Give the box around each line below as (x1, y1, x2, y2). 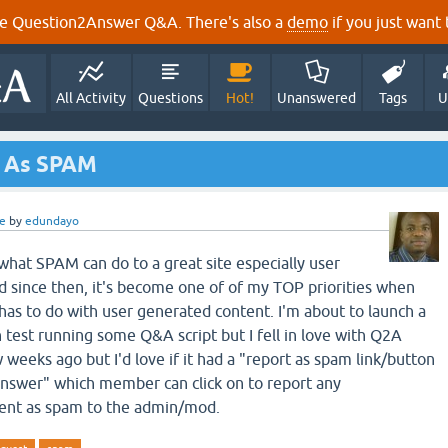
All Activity (56, 90, 126, 106)
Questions (138, 90, 203, 106)
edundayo (25, 214, 79, 228)
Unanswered (277, 90, 356, 106)
